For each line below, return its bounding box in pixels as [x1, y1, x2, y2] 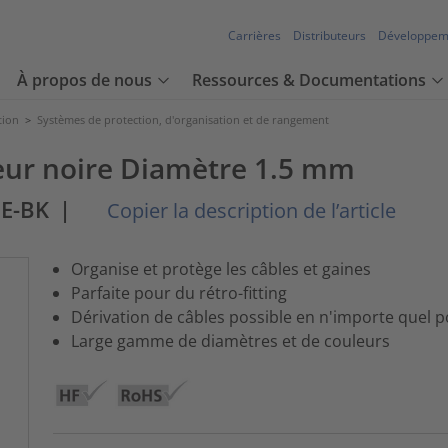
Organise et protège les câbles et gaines [70, 257, 371, 280]
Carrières [228, 27, 281, 45]
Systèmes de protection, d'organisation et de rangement [37, 112, 329, 127]
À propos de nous [17, 69, 152, 92]
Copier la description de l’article [102, 197, 396, 224]
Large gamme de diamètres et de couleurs [70, 329, 390, 352]
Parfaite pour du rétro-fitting [70, 281, 287, 304]
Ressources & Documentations [192, 69, 426, 92]
